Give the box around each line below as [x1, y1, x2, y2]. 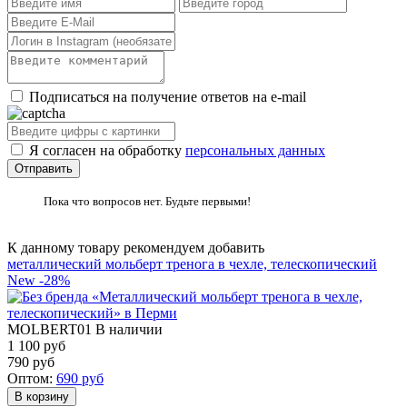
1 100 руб [7, 337, 65, 353]
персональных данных [185, 142, 325, 158]
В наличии [92, 321, 163, 337]
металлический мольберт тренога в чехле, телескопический [7, 255, 377, 272]
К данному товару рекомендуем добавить [7, 239, 264, 255]
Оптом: [7, 370, 56, 386]
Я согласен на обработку [29, 142, 185, 158]
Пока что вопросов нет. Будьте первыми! [44, 194, 251, 208]
